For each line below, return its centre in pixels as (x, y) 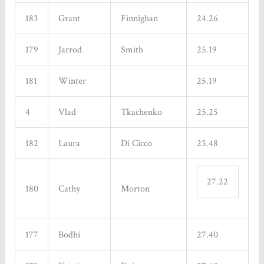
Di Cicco (136, 143)
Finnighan (139, 19)
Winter (72, 81)
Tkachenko (141, 112)
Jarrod (70, 50)
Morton (135, 189)
